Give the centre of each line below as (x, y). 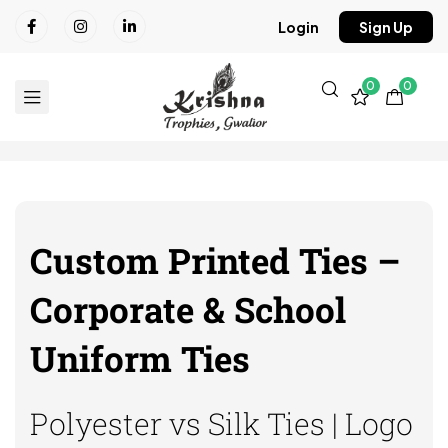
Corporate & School (188, 309)
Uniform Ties (140, 358)
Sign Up (386, 26)
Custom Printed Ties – (215, 260)
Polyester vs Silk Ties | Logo (221, 424)
